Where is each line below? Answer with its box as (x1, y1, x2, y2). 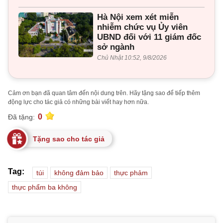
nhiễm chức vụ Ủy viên (97, 22, 188, 32)
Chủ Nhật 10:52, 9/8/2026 (97, 54, 167, 62)
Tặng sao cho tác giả (33, 135, 105, 143)
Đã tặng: (8, 112, 35, 121)
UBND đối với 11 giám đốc (97, 32, 201, 42)
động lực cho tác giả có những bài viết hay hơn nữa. (8, 99, 149, 106)
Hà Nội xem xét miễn (97, 12, 179, 22)
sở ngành (97, 42, 134, 52)
